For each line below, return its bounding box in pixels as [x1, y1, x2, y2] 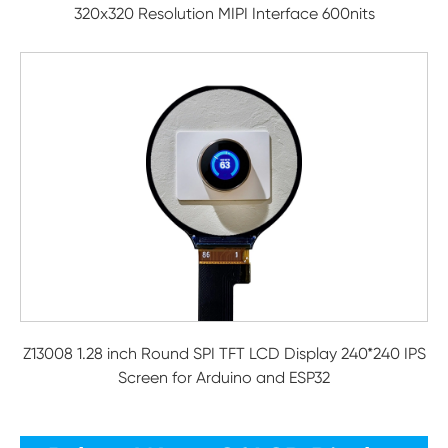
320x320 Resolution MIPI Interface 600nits [73, 4, 375, 23]
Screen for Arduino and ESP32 [118, 368, 330, 387]
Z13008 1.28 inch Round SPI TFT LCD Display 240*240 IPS [22, 344, 426, 363]
